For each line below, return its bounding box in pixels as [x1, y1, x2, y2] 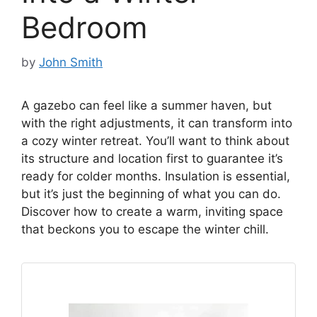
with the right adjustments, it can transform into [21, 115, 292, 130]
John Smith [39, 54, 103, 69]
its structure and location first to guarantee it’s [21, 151, 283, 166]
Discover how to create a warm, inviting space [21, 204, 283, 219]
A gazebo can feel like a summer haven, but [21, 98, 272, 113]
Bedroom [21, 9, 148, 46]
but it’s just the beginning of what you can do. [21, 186, 281, 201]
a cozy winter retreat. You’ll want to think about [21, 133, 289, 148]
